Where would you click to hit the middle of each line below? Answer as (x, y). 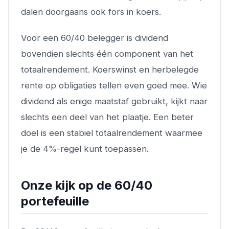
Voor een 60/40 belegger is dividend (95, 38)
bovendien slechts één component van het (107, 53)
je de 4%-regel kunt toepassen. (85, 148)
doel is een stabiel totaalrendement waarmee (112, 133)
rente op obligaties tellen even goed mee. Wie (114, 85)
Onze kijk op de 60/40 (87, 185)
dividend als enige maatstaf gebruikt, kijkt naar (114, 101)
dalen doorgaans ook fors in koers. (91, 12)
